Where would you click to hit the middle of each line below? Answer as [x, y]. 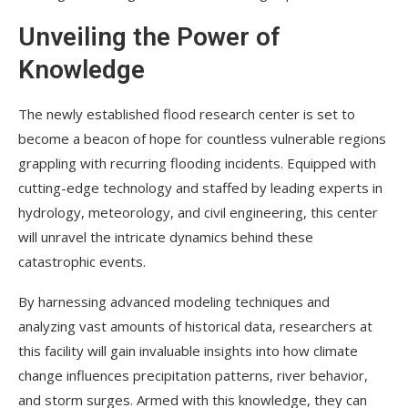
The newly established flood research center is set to [187, 114]
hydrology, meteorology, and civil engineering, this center [198, 213]
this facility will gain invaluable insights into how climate [188, 351]
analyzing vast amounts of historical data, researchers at [195, 326]
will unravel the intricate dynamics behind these [166, 237]
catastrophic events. [82, 262]
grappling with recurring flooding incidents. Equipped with [197, 163]
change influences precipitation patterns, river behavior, [193, 376]
